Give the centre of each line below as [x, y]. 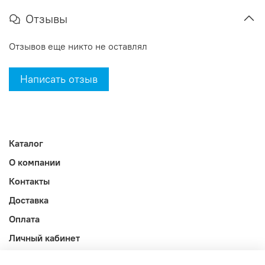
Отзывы [46, 19]
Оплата [24, 219]
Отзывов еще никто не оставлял [78, 46]
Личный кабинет [44, 238]
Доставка [29, 200]
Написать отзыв [59, 79]
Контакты [29, 181]
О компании [35, 162]
